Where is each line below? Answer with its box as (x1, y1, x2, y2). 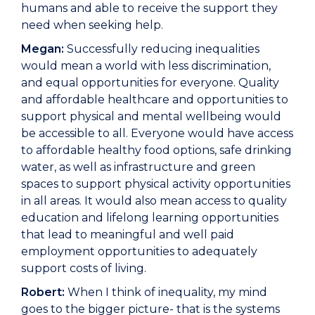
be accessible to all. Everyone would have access (21, 127, 293, 141)
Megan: (21, 42, 64, 56)
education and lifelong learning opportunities (21, 211, 278, 225)
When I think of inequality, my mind (65, 285, 267, 300)
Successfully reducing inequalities (64, 42, 259, 56)
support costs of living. (21, 262, 149, 276)
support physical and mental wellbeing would (21, 110, 281, 124)
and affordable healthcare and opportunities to (21, 93, 288, 107)
